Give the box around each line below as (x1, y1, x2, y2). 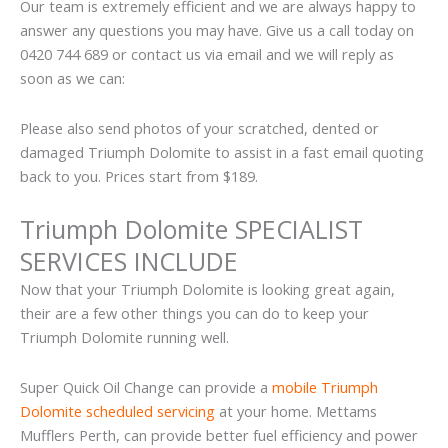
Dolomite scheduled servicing (20, 400, 215, 421)
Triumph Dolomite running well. (20, 327, 229, 348)
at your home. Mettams (215, 400, 377, 421)
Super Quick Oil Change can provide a (20, 376, 272, 397)
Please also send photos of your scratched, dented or (20, 117, 379, 138)
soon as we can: (20, 68, 125, 89)
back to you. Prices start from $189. (20, 165, 258, 186)
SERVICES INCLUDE (20, 244, 238, 279)
